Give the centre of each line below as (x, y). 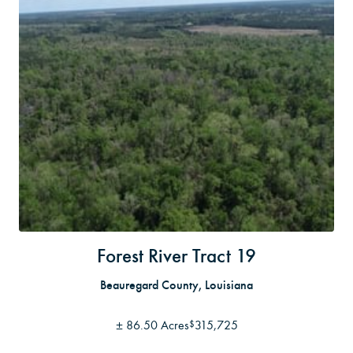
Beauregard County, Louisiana (176, 285)
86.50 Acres (157, 325)
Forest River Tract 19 (176, 256)
